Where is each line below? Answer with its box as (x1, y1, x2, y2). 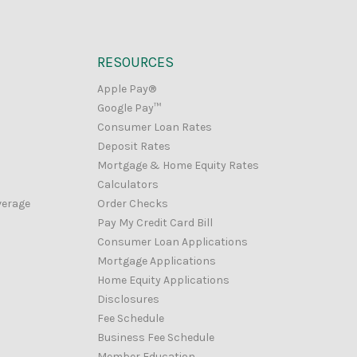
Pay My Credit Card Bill (97, 216, 213, 230)
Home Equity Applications (97, 273, 229, 288)
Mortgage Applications (97, 254, 216, 269)
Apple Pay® (97, 82, 156, 96)
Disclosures (97, 292, 159, 307)
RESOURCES (97, 53, 174, 71)
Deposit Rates (97, 139, 171, 154)
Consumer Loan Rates (97, 120, 212, 135)
